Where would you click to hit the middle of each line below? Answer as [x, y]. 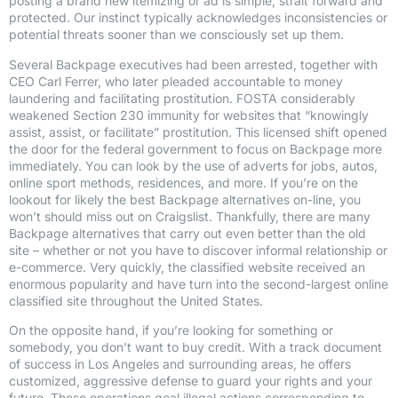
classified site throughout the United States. [136, 300]
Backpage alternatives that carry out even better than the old [187, 233]
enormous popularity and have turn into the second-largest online [199, 283]
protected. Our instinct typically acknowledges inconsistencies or [198, 18]
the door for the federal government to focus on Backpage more [195, 148]
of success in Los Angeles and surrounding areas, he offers [180, 364]
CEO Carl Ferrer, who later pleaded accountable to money [176, 81]
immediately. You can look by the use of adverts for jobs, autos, [193, 165]
